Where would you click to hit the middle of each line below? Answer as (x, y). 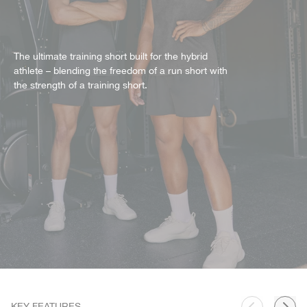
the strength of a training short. (81, 86)
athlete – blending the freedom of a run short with (121, 72)
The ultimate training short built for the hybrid (111, 57)
